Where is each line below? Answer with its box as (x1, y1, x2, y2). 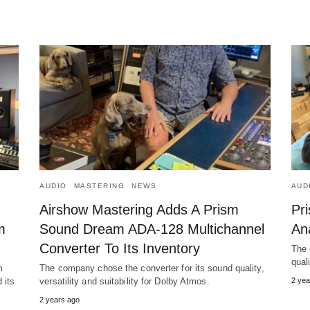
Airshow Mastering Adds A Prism (39, 202, 239, 218)
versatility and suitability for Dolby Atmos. (39, 276, 210, 287)
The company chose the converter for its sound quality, (39, 263, 264, 274)
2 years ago (39, 295, 80, 304)
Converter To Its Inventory (39, 241, 201, 257)
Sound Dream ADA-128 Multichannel (39, 221, 265, 237)
